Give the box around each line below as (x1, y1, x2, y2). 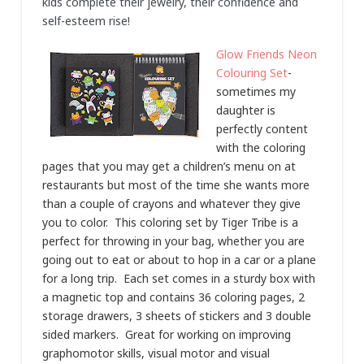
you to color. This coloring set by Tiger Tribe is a (41, 214, 298, 230)
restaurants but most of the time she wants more (41, 177, 310, 193)
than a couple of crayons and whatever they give (41, 196, 301, 211)
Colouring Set (215, 65, 288, 80)
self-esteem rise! (41, 12, 130, 28)
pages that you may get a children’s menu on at (41, 158, 296, 174)
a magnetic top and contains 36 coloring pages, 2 (41, 289, 305, 305)
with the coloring (215, 140, 305, 155)
